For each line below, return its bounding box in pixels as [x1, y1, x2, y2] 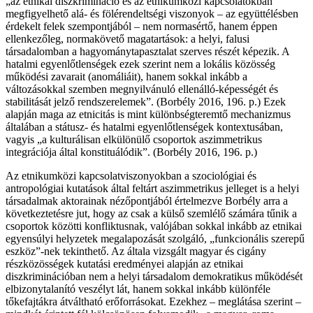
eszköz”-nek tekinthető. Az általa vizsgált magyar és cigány [6, 245, 266, 258]
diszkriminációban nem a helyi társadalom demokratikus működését [6, 270, 303, 283]
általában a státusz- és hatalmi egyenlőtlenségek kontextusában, [6, 121, 283, 133]
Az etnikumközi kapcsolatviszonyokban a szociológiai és [6, 170, 256, 182]
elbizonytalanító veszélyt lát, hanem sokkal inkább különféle [6, 283, 270, 296]
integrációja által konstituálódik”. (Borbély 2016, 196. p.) [6, 146, 257, 159]
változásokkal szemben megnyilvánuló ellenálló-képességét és [6, 83, 278, 96]
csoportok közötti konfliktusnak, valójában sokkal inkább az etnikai [6, 220, 302, 233]
